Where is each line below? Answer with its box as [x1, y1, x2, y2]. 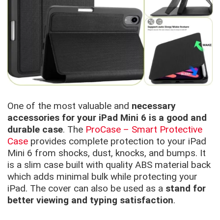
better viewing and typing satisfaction [7, 194, 173, 206]
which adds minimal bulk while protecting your [7, 171, 197, 183]
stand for [165, 183, 206, 194]
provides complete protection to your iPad [30, 136, 206, 147]
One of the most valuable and [7, 100, 132, 112]
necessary [132, 100, 176, 112]
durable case [7, 124, 63, 136]
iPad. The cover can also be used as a [7, 183, 165, 194]
